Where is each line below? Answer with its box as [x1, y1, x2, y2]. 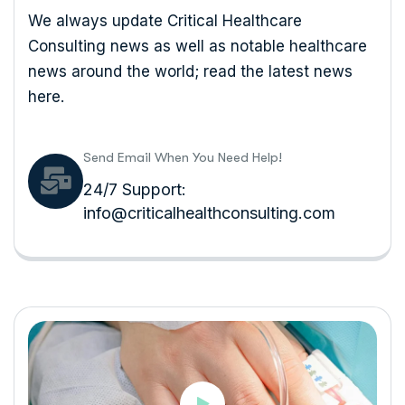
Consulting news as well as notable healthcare [28, 37, 367, 55]
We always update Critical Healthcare [28, 12, 302, 30]
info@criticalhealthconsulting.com [83, 203, 335, 222]
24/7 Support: [83, 180, 186, 199]
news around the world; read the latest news [28, 62, 353, 80]
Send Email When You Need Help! [83, 149, 282, 165]
